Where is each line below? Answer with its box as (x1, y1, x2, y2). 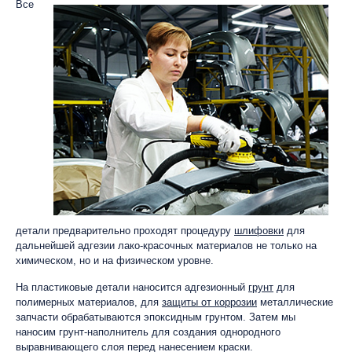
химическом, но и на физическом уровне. (16, 254, 214, 266)
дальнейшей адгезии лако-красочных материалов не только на (16, 239, 317, 251)
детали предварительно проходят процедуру (16, 224, 234, 236)
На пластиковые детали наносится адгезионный (16, 280, 248, 293)
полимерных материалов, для (16, 295, 162, 308)
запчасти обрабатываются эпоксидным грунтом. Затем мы (16, 310, 295, 323)
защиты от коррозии (162, 295, 257, 308)
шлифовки (234, 224, 284, 236)
